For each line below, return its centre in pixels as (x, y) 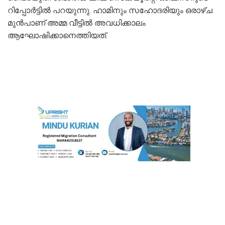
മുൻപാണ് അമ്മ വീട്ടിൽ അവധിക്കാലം (77, 23)
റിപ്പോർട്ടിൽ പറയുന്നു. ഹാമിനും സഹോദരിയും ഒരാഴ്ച (110, 10)
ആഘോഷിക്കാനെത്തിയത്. (58, 35)
